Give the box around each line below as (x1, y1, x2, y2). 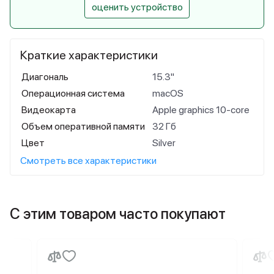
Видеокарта (21, 104, 76, 116)
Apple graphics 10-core (152, 104, 250, 116)
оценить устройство (91, 1, 183, 13)
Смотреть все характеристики (20, 155, 157, 166)
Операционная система (21, 87, 125, 99)
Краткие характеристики (20, 48, 158, 62)
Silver (152, 137, 176, 149)
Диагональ (21, 71, 68, 83)
